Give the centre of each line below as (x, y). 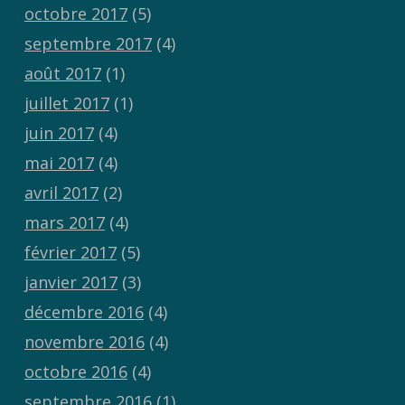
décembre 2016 (84, 312)
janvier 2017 (71, 283)
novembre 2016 (84, 342)
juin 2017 (59, 133)
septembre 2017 (88, 44)
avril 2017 (61, 193)
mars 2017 (64, 223)
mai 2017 (59, 163)
